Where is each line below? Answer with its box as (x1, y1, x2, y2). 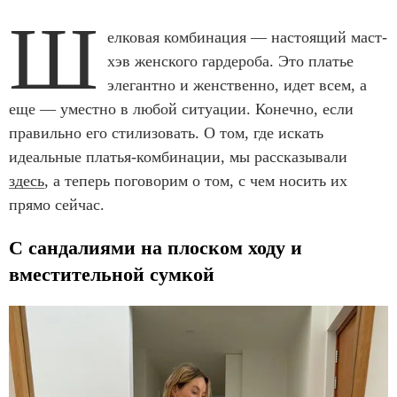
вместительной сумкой (9, 263, 214, 286)
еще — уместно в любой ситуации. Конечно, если (9, 100, 354, 119)
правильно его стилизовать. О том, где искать (9, 124, 323, 143)
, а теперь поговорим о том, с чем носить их (44, 172, 347, 191)
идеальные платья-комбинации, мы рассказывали (9, 148, 347, 167)
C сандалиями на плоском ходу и (9, 237, 302, 260)
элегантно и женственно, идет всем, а (107, 76, 367, 95)
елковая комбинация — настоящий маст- (107, 28, 387, 47)
